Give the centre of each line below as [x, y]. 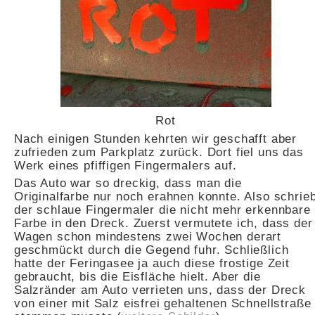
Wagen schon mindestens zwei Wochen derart [148, 237]
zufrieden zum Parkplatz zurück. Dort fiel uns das [159, 152]
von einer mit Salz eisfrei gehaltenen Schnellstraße [163, 303]
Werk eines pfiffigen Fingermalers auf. [126, 165]
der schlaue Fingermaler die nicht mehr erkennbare [162, 210]
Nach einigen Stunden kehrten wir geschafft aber [156, 138]
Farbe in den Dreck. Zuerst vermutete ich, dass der [163, 223]
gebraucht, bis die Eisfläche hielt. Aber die [137, 277]
